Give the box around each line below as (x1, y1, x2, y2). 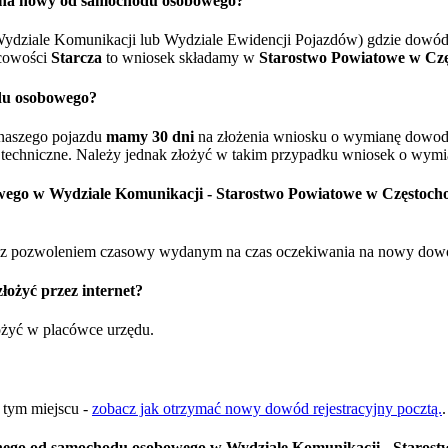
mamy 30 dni (106, 128, 194, 145)
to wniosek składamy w (102, 49, 259, 67)
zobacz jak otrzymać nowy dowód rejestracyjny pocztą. (92, 399, 442, 417)
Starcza (51, 49, 102, 67)
